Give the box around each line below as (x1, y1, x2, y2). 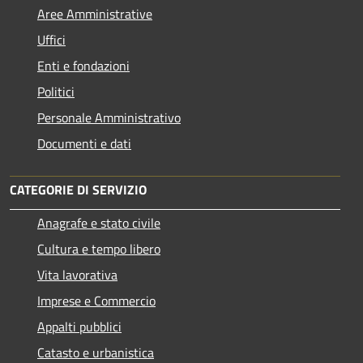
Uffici (37, 29, 66, 49)
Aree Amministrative (37, 3, 152, 23)
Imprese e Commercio (37, 290, 156, 310)
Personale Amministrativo (37, 107, 181, 127)
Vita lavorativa (37, 264, 117, 284)
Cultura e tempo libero (37, 238, 160, 258)
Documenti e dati (37, 133, 131, 153)
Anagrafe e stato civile (37, 212, 160, 233)
